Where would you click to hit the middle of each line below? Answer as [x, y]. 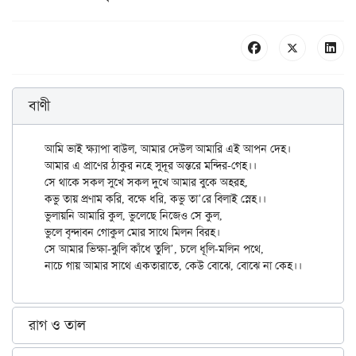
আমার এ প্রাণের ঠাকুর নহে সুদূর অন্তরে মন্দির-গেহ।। [151, 166]
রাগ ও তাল [57, 325]
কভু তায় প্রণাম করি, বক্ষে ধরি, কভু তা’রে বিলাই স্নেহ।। [155, 199]
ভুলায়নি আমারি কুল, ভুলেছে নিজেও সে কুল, [133, 216]
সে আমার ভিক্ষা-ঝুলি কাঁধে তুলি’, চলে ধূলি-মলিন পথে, [154, 249]
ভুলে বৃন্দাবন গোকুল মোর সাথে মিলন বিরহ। [132, 232]
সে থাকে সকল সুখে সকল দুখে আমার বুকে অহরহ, [146, 182]
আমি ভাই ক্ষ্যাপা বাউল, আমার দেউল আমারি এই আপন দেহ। [168, 149]
